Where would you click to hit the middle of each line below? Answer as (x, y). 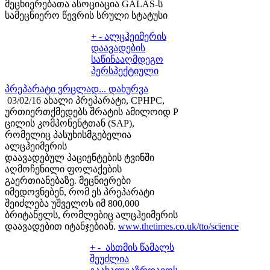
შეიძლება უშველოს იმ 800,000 (72, 203)
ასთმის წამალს (139, 247)
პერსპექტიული (125, 71)
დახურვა (128, 89)
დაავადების (118, 48)
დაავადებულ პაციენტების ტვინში (80, 157)
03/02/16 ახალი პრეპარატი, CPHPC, (85, 100)
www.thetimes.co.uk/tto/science (178, 226)
